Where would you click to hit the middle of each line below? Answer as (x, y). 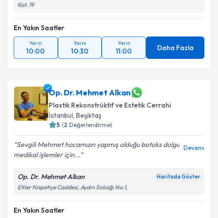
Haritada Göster (179, 177)
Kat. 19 (26, 5)
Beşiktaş (89, 115)
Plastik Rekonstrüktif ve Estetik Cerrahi (110, 105)
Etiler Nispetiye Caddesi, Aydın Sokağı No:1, (73, 187)
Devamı (194, 148)
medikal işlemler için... (47, 155)
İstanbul (61, 115)
